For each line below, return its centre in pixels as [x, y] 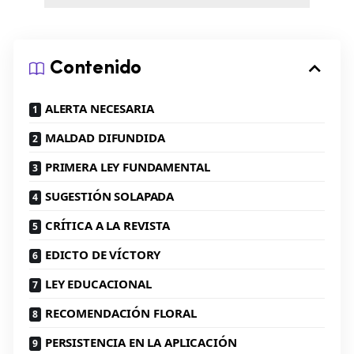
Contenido [96, 68]
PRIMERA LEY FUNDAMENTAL [127, 166]
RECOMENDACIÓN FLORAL [121, 313]
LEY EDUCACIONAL [98, 283]
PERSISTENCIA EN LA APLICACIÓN [141, 342]
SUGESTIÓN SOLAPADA [109, 196]
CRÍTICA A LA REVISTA [107, 225]
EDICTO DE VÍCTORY [103, 254]
